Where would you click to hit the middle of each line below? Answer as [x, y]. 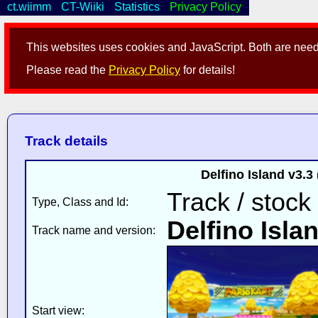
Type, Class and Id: [80, 202]
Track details [66, 141]
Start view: [58, 310]
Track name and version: [93, 230]
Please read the [68, 70]
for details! [208, 70]
